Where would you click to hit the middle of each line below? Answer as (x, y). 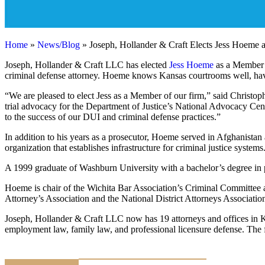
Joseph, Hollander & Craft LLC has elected (87, 65)
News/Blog (59, 45)
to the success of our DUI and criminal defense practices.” (113, 117)
